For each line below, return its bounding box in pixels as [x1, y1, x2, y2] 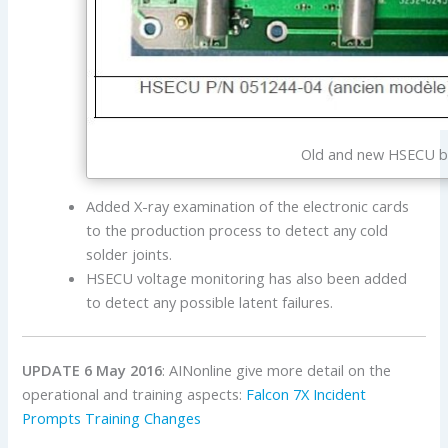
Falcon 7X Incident [246, 384, 367, 405]
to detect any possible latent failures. [86, 291, 334, 312]
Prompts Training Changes [22, 408, 202, 429]
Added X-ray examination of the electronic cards [86, 195, 410, 216]
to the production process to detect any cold [86, 219, 389, 240]
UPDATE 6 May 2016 [22, 360, 163, 381]
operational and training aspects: [22, 384, 247, 405]
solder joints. [86, 243, 173, 264]
